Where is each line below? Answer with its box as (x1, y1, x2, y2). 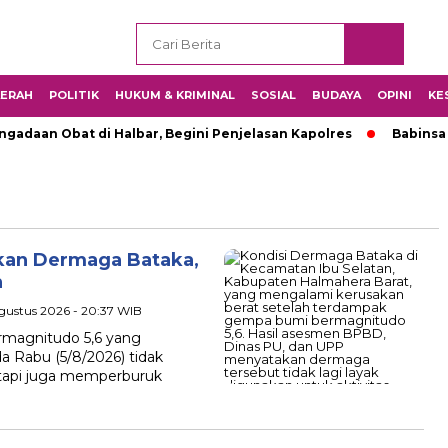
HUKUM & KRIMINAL (115, 88, 235, 102)
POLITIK (49, 88, 99, 102)
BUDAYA (312, 88, 361, 102)
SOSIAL (251, 88, 296, 102)
